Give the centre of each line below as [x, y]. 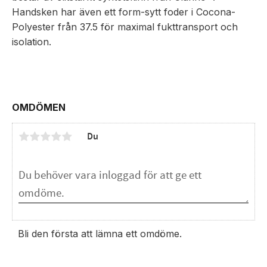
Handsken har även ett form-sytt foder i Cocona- [124, 12]
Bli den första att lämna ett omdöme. [100, 233]
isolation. [32, 41]
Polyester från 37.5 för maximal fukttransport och [125, 27]
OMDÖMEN [39, 107]
